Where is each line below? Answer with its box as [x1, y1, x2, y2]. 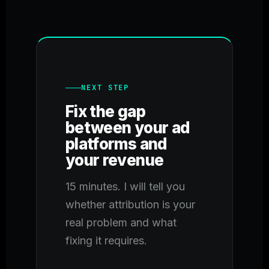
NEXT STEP [81, 83, 130, 93]
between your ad [65, 118, 190, 138]
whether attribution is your [65, 198, 195, 211]
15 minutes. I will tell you [65, 180, 185, 193]
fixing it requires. [65, 234, 147, 247]
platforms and [65, 134, 167, 154]
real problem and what [65, 216, 177, 229]
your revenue [65, 151, 164, 170]
